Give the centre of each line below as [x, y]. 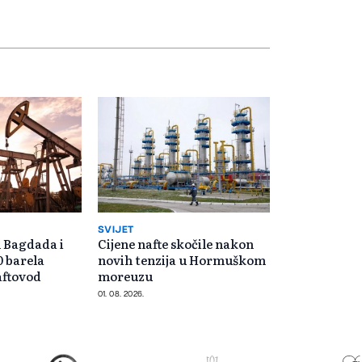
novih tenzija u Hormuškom [181, 259]
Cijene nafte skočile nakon [175, 243]
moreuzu [125, 276]
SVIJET [116, 229]
